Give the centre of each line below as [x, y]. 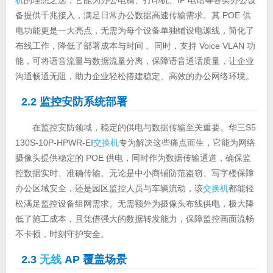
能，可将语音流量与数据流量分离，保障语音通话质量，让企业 [134, 61]
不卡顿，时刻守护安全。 [62, 234]
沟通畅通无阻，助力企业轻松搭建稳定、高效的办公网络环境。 [134, 76]
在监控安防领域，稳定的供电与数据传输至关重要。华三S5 [144, 127]
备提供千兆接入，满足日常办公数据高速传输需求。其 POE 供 [133, 15]
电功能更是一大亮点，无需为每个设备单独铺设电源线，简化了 [134, 30]
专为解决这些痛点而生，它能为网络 [187, 142]
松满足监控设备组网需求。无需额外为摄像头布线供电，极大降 [134, 203]
